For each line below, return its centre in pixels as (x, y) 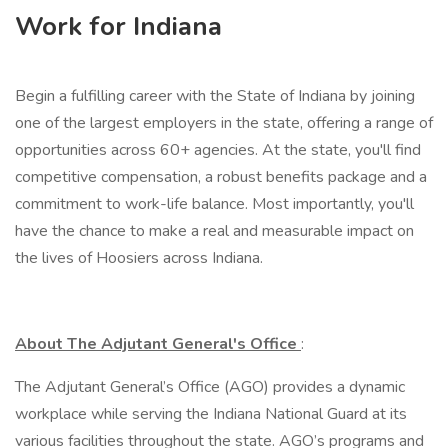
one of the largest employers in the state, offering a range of (224, 123)
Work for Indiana (118, 26)
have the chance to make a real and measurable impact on (214, 231)
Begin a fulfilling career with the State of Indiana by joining (215, 96)
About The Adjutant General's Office (158, 344)
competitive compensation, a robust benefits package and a (221, 177)
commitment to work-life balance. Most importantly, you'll (214, 204)
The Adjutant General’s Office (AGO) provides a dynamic (210, 387)
